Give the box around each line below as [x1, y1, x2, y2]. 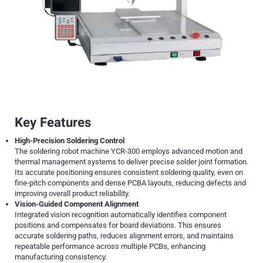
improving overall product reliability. [15, 189, 130, 198]
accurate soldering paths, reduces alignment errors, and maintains [15, 231, 234, 241]
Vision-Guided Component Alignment [15, 200, 139, 209]
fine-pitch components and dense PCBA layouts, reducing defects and [15, 178, 246, 188]
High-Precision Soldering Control [15, 136, 124, 146]
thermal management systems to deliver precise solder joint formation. [15, 157, 248, 167]
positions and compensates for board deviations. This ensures [15, 221, 221, 230]
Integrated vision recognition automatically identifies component [15, 210, 227, 220]
